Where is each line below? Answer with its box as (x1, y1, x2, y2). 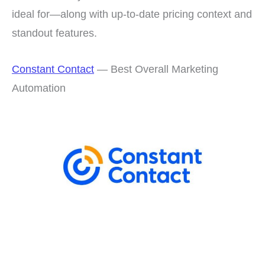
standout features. (12, 26, 97, 39)
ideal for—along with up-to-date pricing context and (12, 7, 252, 20)
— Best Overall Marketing (94, 62, 218, 75)
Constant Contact (12, 62, 94, 75)
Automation (12, 81, 66, 94)
